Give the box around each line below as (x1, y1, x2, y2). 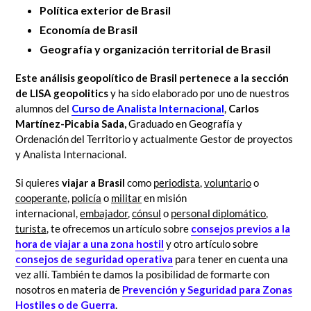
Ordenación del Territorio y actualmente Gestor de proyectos (15, 132, 293, 145)
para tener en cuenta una (173, 253, 288, 266)
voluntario (204, 176, 251, 190)
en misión (142, 192, 187, 205)
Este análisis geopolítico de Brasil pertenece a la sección (15, 71, 289, 84)
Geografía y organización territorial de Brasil (40, 42, 271, 56)
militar (111, 192, 142, 205)
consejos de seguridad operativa (15, 253, 173, 266)
